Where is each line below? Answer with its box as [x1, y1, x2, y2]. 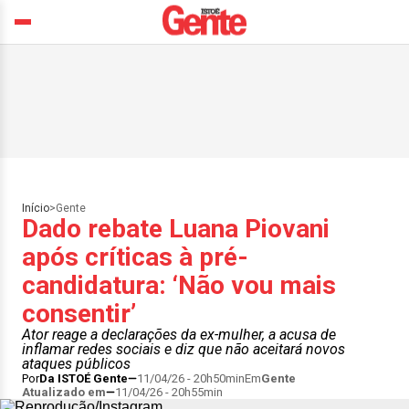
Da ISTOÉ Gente [39, 372, 128, 385]
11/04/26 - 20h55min [115, 385, 223, 399]
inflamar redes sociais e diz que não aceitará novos [22, 341, 345, 358]
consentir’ [22, 299, 136, 329]
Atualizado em [22, 385, 106, 399]
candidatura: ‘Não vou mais [22, 270, 336, 300]
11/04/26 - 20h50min [137, 372, 245, 385]
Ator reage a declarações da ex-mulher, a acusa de [22, 326, 336, 343]
